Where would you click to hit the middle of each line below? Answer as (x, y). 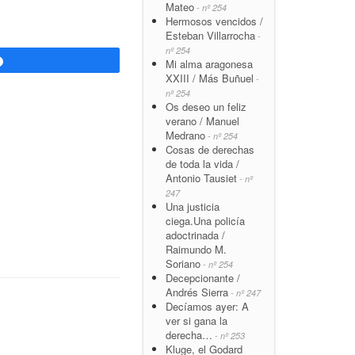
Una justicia (193, 206)
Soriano (183, 263)
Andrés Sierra (197, 292)
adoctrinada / (195, 235)
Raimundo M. (196, 249)
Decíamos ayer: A (207, 306)
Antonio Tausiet (201, 177)
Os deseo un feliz (206, 106)
